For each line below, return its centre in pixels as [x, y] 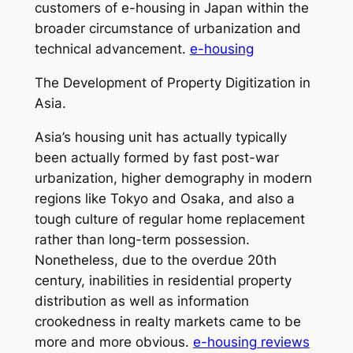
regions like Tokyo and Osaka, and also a [164, 198]
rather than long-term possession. [142, 239]
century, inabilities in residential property [163, 280]
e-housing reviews [251, 342]
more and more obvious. [113, 342]
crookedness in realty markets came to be [167, 321]
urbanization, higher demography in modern [173, 178]
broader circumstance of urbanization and [167, 29]
